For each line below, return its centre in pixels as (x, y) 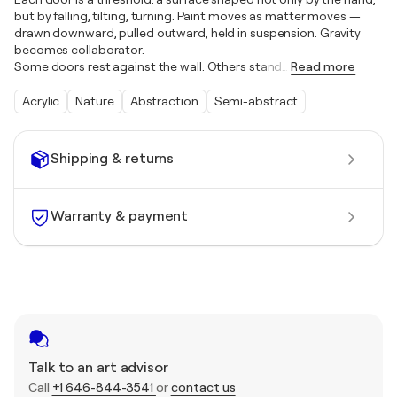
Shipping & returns (113, 159)
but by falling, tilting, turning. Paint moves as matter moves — (187, 16)
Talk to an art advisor (98, 367)
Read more (323, 66)
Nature (95, 101)
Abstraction (164, 101)
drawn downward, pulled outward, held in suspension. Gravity (188, 32)
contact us (203, 387)
